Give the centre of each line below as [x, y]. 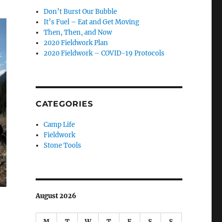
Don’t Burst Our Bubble [81, 12]
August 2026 [56, 196]
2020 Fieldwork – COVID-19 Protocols [104, 53]
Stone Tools [63, 145]
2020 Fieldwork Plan [76, 43]
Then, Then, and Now [78, 32]
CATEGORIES [64, 104]
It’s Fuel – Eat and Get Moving [92, 22]
